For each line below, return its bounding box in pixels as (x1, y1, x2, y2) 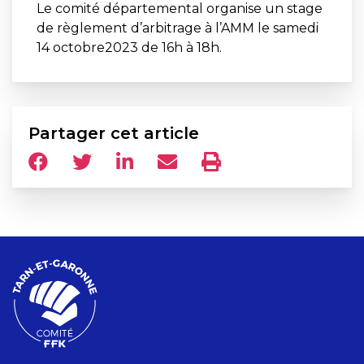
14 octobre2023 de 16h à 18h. (37, 39, 222, 55)
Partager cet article (28, 123, 199, 143)
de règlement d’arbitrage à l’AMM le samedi (37, 19, 318, 36)
